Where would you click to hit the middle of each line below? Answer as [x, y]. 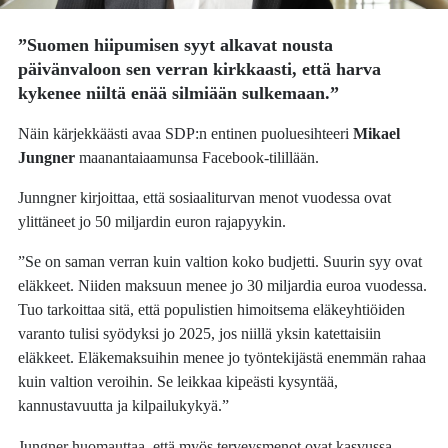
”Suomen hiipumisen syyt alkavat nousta [176, 45]
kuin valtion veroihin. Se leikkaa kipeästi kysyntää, [178, 382]
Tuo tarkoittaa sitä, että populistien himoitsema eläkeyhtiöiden [212, 310]
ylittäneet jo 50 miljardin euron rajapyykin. [152, 221]
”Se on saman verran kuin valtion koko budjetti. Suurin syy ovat [220, 262]
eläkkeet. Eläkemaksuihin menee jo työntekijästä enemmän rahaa [222, 358]
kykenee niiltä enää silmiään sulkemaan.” [179, 93]
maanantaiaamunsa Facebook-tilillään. [197, 157]
